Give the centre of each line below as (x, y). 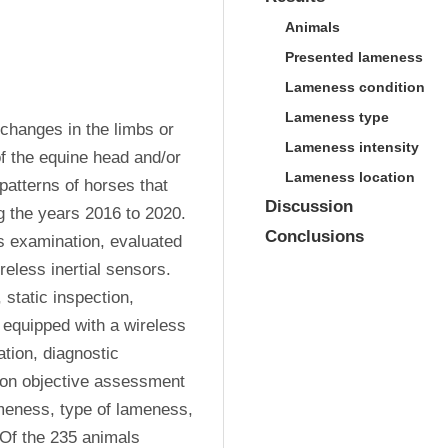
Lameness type (337, 117)
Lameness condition (355, 87)
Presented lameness (354, 57)
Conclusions (314, 236)
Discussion (309, 206)
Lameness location (350, 177)
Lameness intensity (352, 147)
